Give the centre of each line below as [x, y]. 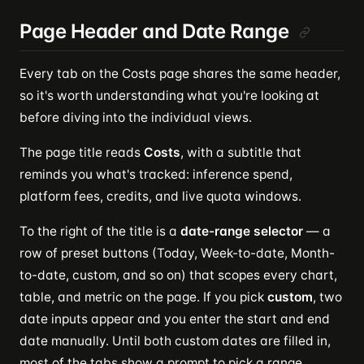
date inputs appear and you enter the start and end [175, 319]
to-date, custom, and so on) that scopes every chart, [178, 275]
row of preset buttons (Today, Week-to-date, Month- [177, 253]
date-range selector [242, 231]
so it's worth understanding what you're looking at [169, 95]
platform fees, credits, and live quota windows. [160, 196]
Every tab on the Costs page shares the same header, [180, 74]
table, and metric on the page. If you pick [143, 297]
